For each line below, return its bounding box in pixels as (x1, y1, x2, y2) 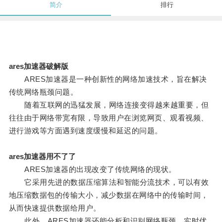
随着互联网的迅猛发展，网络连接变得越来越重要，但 (8, 101, 209, 110)
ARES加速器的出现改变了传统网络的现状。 (8, 165, 176, 174)
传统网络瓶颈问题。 (8, 88, 78, 97)
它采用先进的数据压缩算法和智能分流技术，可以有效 (8, 178, 209, 187)
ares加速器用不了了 (8, 152, 76, 161)
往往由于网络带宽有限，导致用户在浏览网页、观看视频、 (8, 113, 209, 122)
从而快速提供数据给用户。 (8, 204, 101, 213)
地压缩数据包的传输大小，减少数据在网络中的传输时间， (8, 191, 209, 200)
